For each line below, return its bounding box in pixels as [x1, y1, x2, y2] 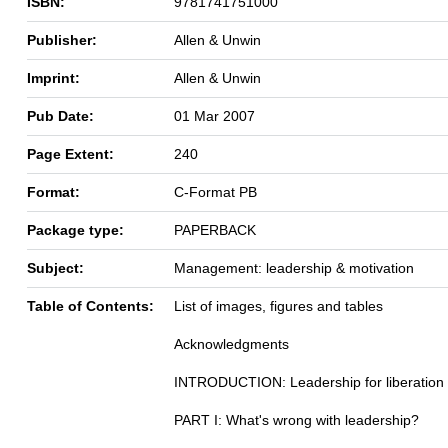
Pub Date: [27, 107, 94, 124]
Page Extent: [27, 145, 114, 162]
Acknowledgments [174, 335, 289, 352]
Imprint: [27, 69, 80, 86]
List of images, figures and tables [174, 297, 383, 314]
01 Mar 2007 [174, 107, 255, 124]
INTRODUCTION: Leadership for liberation [174, 373, 444, 390]
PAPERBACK [174, 221, 256, 238]
